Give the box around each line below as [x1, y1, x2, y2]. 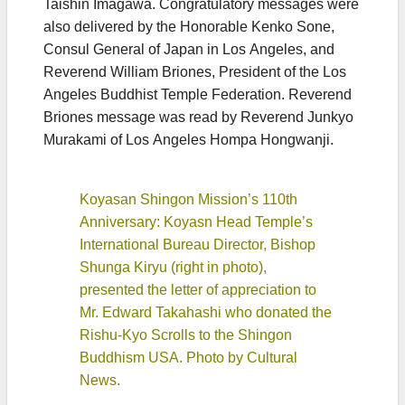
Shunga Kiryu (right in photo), [80, 259, 267, 277]
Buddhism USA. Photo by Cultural [80, 349, 297, 367]
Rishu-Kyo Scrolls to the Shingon [80, 326, 292, 344]
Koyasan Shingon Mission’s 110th [80, 191, 297, 209]
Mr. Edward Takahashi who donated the [80, 304, 332, 322]
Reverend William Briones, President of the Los [43, 63, 346, 81]
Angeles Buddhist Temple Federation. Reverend [43, 86, 352, 104]
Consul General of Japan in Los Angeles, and [43, 41, 334, 59]
